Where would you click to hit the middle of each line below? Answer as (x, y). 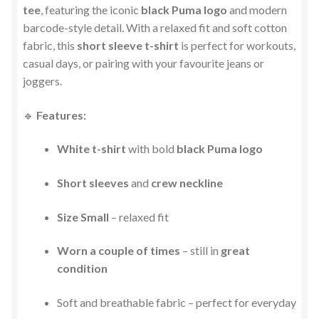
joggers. (42, 80)
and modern (257, 9)
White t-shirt (91, 149)
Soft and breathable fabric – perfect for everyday (177, 302)
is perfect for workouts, (237, 45)
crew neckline (187, 182)
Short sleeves (93, 182)
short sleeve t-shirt (128, 45)
